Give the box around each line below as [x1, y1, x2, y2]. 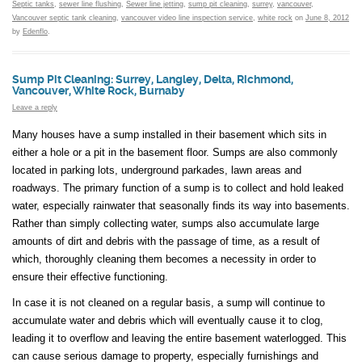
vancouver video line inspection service [121, 14, 253, 23]
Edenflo [23, 27, 48, 36]
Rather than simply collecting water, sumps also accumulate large [12, 217, 319, 229]
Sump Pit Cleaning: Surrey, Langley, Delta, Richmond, [12, 73, 293, 87]
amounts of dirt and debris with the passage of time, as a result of [12, 234, 320, 247]
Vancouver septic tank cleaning [12, 14, 116, 23]
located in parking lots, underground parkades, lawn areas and [12, 163, 301, 176]
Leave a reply [12, 103, 57, 112]
